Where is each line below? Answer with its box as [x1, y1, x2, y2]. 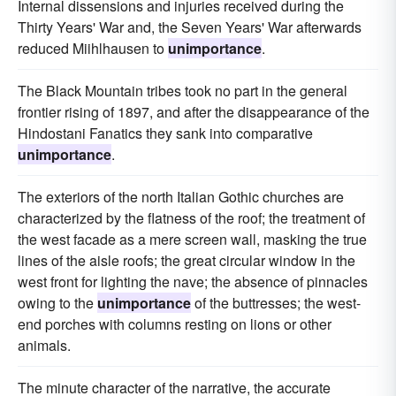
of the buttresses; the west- [191, 293, 361, 313]
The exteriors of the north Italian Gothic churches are [18, 187, 344, 207]
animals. [18, 335, 71, 355]
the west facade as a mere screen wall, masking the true [18, 229, 367, 249]
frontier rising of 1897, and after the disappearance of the [18, 102, 369, 122]
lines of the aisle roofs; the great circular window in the [18, 250, 355, 270]
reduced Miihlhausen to [18, 38, 168, 58]
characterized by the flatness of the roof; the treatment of [18, 208, 365, 228]
